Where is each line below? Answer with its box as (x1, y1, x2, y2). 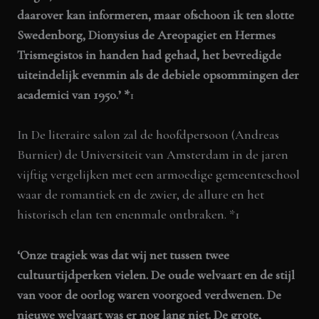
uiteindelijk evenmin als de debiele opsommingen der (17, 66, 300, 83)
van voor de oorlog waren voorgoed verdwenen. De (17, 287, 282, 303)
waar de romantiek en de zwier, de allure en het (17, 187, 265, 203)
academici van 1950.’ (17, 86, 122, 103)
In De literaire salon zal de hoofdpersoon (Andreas (17, 127, 280, 143)
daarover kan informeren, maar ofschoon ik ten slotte (17, 6, 295, 23)
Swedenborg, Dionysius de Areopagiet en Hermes (17, 26, 276, 43)
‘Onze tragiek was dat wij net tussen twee (17, 247, 230, 263)
